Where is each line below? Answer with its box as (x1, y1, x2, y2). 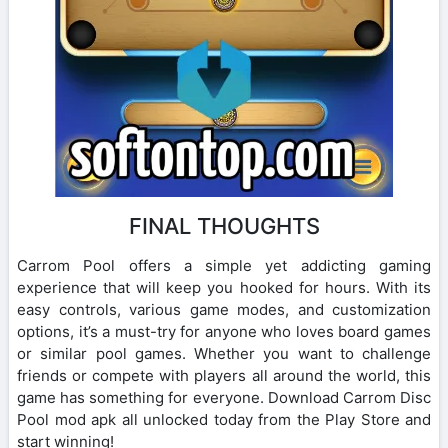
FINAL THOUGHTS (128, 212, 320, 239)
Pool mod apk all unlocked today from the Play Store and (17, 409, 431, 429)
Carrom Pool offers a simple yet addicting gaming (17, 255, 431, 275)
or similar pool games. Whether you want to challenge (17, 343, 431, 363)
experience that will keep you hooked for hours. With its (17, 277, 431, 297)
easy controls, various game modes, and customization (17, 299, 431, 319)
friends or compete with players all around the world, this (17, 365, 431, 385)
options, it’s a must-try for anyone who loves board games (17, 321, 431, 341)
